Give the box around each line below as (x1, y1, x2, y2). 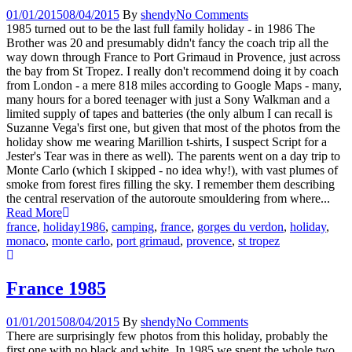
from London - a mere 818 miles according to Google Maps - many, (6, 79, 342, 93)
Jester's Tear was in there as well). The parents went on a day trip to (6, 149, 340, 163)
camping (112, 220, 154, 234)
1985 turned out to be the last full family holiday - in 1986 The (6, 22, 315, 36)
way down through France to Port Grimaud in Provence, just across (6, 50, 340, 64)
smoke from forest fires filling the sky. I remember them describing (6, 178, 335, 192)
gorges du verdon (197, 220, 284, 234)
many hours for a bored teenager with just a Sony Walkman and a (6, 93, 330, 107)
